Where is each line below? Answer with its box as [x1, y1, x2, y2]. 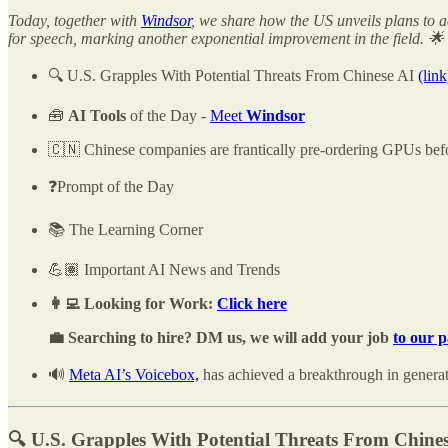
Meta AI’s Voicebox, [69, 365, 199, 383]
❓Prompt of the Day [48, 177, 174, 195]
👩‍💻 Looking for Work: [48, 294, 217, 312]
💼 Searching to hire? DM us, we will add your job [48, 328, 393, 346]
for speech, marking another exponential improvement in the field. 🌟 [8, 29, 444, 47]
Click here [217, 294, 287, 312]
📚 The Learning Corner [48, 220, 203, 238]
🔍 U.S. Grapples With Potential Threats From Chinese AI [48, 66, 418, 84]
